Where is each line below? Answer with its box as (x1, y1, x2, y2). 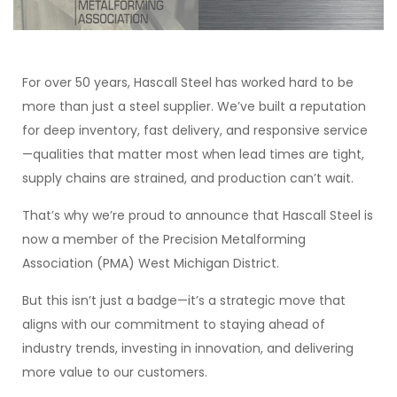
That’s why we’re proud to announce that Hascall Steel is (22, 206, 373, 224)
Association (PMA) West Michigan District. (22, 253, 279, 272)
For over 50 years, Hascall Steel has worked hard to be (22, 73, 354, 91)
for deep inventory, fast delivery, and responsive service (22, 121, 368, 139)
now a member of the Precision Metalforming (22, 230, 306, 248)
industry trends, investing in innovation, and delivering (22, 339, 354, 357)
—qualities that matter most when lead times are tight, (22, 144, 364, 163)
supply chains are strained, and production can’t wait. (22, 168, 354, 187)
